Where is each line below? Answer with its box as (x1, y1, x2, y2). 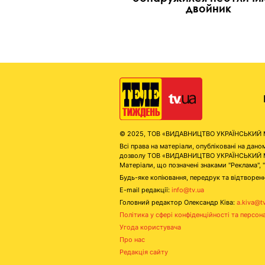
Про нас (119, 235, 145, 244)
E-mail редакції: (119, 186, 172, 195)
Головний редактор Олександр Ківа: (119, 198, 237, 207)
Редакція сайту (119, 248, 168, 257)
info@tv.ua (172, 186, 204, 195)
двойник (185, 1, 231, 15)
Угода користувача (119, 223, 181, 232)
